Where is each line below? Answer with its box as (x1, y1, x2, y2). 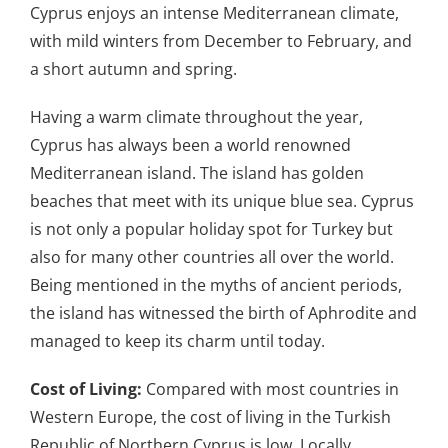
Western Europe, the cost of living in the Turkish (30, 405, 391, 428)
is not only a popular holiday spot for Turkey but (30, 217, 393, 240)
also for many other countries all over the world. (30, 245, 394, 268)
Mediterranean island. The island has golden (30, 161, 364, 184)
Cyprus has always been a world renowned (30, 133, 351, 156)
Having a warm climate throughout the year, (30, 105, 363, 128)
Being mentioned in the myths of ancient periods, (30, 273, 402, 296)
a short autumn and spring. (30, 57, 237, 80)
